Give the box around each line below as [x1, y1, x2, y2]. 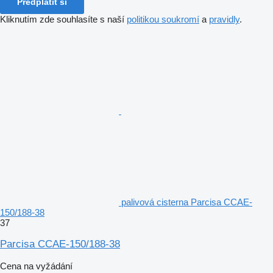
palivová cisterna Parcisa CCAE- [121, 196, 252, 207]
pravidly [209, 13, 239, 24]
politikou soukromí [127, 13, 199, 24]
